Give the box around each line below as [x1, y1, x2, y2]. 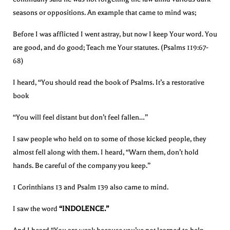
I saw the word [13, 204, 59, 213]
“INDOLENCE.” [59, 204, 109, 213]
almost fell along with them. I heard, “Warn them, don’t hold [13, 147, 199, 157]
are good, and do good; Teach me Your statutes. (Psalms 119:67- [13, 43, 208, 52]
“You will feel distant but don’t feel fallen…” [13, 112, 148, 122]
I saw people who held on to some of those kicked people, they [13, 134, 206, 143]
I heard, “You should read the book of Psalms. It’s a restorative [13, 78, 204, 87]
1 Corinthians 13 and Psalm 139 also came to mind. [13, 182, 168, 191]
